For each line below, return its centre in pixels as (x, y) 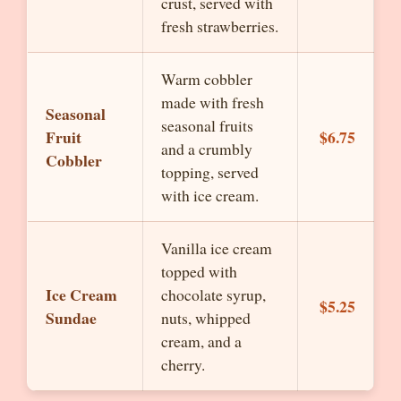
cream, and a (201, 341)
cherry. (183, 364)
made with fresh (213, 102)
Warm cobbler (207, 79)
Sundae (71, 318)
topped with (199, 271)
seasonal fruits (207, 125)
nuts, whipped (206, 318)
